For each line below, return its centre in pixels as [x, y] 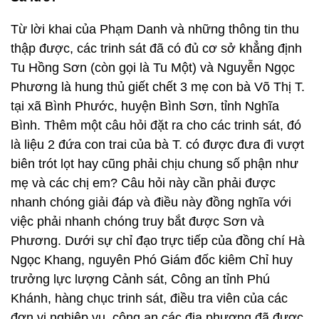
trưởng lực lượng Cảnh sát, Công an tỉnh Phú [140, 279]
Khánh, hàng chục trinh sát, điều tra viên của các [149, 298]
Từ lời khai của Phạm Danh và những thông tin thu [155, 29]
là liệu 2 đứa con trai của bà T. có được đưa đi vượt [157, 145]
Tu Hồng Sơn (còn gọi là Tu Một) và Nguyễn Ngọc [153, 68]
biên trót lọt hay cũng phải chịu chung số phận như [155, 164]
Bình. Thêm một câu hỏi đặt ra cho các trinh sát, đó [156, 125]
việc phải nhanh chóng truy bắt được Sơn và [137, 221]
